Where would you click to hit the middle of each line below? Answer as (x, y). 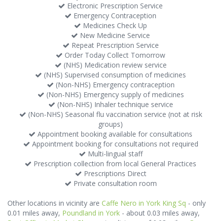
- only (196, 203)
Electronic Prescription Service (114, 6)
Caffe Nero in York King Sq (144, 203)
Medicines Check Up (114, 25)
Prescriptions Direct (114, 173)
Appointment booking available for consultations (114, 134)
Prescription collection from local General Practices (114, 164)
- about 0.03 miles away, (160, 213)
